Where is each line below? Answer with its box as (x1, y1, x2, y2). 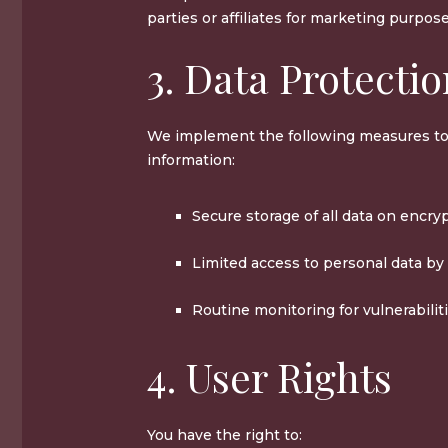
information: (147, 150, 235, 169)
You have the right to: (147, 425, 302, 444)
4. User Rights (147, 349, 392, 403)
